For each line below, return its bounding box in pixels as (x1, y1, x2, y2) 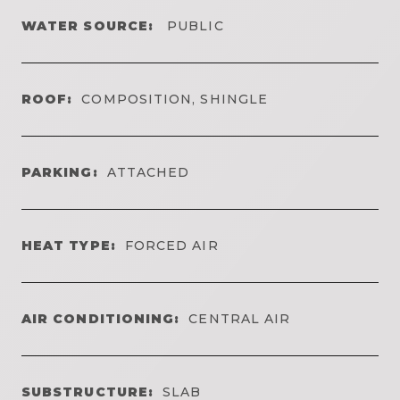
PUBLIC (162, 17, 224, 34)
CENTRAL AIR (188, 310, 291, 327)
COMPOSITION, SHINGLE (81, 90, 269, 107)
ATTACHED (106, 163, 190, 180)
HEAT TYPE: (21, 237, 116, 254)
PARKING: (21, 163, 98, 180)
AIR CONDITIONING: (21, 310, 180, 327)
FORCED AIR (124, 237, 219, 254)
